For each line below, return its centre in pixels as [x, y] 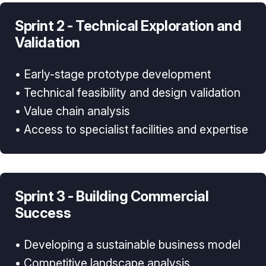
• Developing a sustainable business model [128, 244]
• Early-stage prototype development [113, 74]
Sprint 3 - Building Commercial [112, 196]
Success [43, 213]
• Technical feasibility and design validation [128, 92]
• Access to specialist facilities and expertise [132, 129]
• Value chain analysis [73, 111]
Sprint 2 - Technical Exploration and [128, 26]
